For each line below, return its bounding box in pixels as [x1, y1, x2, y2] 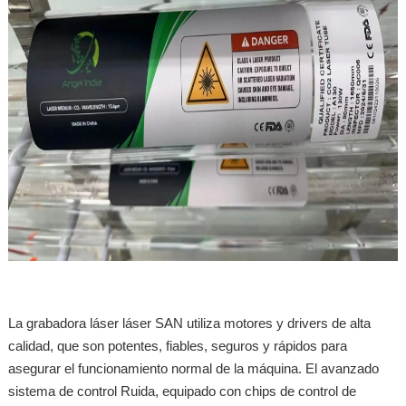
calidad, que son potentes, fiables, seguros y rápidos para [7, 337, 347, 353]
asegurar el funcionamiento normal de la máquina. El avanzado [7, 360, 379, 376]
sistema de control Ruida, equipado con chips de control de [7, 382, 356, 399]
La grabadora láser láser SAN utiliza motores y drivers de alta [7, 314, 371, 331]
